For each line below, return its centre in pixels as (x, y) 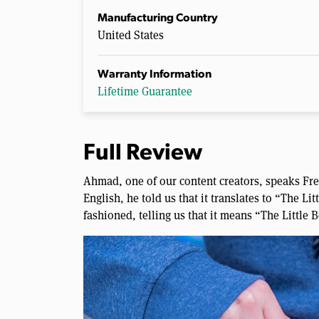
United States (131, 35)
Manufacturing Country (158, 18)
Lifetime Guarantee (145, 91)
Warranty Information (155, 74)
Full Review (143, 153)
